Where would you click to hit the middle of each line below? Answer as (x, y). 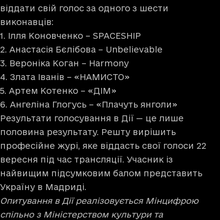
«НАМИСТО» (102, 77)
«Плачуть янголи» (137, 104)
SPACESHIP (117, 35)
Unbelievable (134, 49)
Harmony (109, 63)
